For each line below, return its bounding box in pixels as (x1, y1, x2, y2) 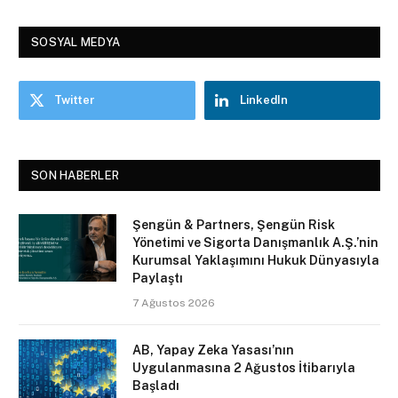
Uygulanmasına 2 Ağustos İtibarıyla (132, 361, 355, 376)
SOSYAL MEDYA (31, 36, 121, 50)
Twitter (54, 93, 95, 107)
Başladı (132, 378, 179, 394)
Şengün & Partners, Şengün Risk (132, 218, 335, 233)
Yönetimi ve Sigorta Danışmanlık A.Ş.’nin (132, 235, 378, 251)
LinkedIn (239, 93, 288, 107)
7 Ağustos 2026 (132, 297, 215, 310)
